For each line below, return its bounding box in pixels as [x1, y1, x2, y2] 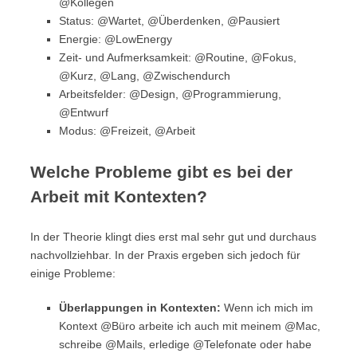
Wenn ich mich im [221, 301, 313, 314]
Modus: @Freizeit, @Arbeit [59, 124, 195, 137]
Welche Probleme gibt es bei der [30, 163, 292, 181]
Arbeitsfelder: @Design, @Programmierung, [59, 88, 281, 100]
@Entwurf [59, 106, 108, 119]
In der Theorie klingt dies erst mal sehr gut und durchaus [30, 230, 316, 243]
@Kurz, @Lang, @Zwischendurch [59, 69, 230, 82]
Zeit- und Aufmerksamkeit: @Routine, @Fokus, [59, 51, 296, 64]
